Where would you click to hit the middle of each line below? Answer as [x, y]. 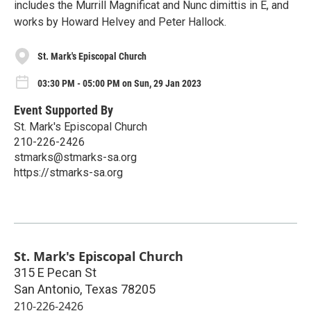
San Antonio [47, 289]
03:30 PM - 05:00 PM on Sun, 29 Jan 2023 [119, 83]
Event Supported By [64, 110]
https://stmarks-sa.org [68, 172]
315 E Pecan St [55, 272]
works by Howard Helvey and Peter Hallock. [120, 22]
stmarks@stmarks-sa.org [75, 157]
